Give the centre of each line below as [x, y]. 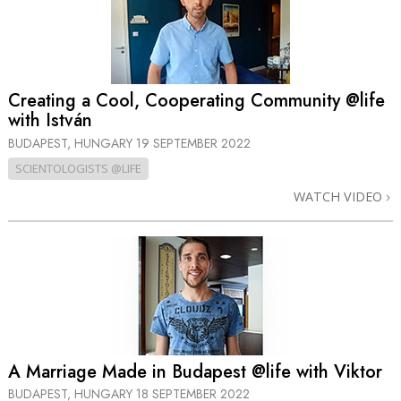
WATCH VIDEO [340, 196]
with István [50, 121]
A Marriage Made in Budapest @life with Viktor [195, 372]
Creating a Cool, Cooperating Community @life [196, 101]
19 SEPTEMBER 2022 [193, 143]
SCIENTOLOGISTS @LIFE [78, 168]
